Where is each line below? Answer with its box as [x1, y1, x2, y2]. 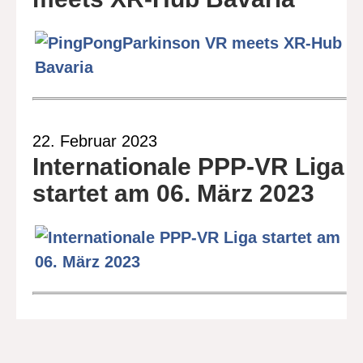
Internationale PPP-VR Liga [32, 153, 344, 180]
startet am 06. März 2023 [32, 180, 314, 207]
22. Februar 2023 [32, 132, 157, 150]
